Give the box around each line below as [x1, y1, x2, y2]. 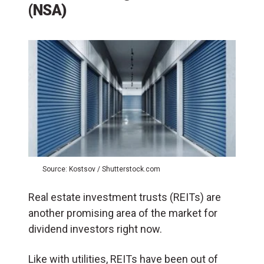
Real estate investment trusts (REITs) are [28, 191, 221, 204]
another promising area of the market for [28, 207, 217, 220]
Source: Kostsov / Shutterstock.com [42, 165, 160, 174]
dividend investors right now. [28, 223, 162, 236]
